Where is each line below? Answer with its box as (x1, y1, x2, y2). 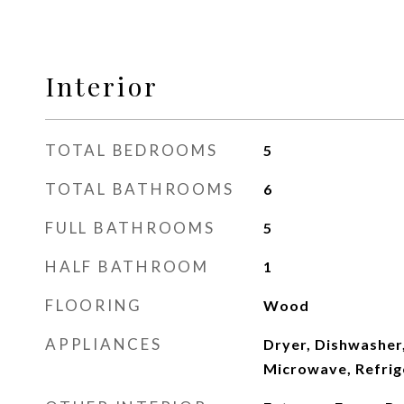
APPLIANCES (45, 335, 162, 353)
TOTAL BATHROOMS (45, 179, 234, 198)
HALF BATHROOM (45, 257, 209, 276)
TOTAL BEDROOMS (45, 141, 218, 160)
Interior (45, 69, 159, 103)
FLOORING (45, 296, 142, 315)
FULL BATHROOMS (45, 218, 216, 237)
